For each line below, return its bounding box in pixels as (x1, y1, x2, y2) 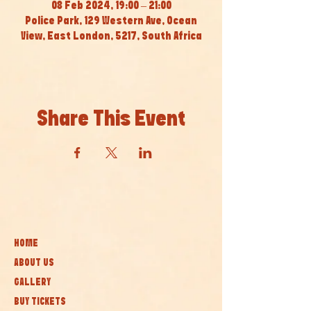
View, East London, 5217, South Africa (20, 31, 202, 42)
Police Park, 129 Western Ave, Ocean (25, 16, 197, 26)
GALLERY (14, 278, 51, 287)
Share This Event (37, 109, 185, 130)
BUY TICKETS (14, 297, 66, 307)
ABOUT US (14, 258, 54, 268)
